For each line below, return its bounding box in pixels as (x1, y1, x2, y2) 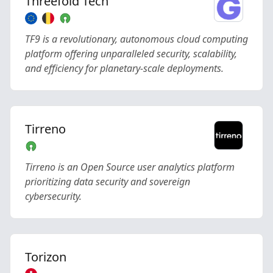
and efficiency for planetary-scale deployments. (25, 62, 224, 75)
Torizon (25, 249, 66, 265)
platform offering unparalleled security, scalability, (25, 47, 237, 60)
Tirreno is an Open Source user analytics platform (25, 160, 235, 174)
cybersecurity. (25, 190, 82, 203)
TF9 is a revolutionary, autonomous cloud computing (25, 32, 248, 46)
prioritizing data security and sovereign (25, 175, 190, 188)
